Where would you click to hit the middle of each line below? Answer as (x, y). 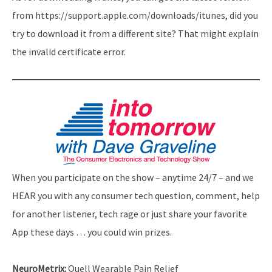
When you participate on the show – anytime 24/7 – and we (133, 177)
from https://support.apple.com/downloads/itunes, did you (135, 15)
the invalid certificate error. (69, 51)
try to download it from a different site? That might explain (135, 33)
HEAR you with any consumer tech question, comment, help (136, 195)
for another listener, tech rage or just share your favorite (130, 213)
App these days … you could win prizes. (92, 232)
